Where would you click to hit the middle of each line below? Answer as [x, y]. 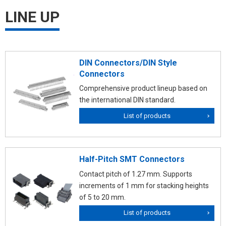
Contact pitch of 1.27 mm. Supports [136, 174]
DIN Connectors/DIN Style [128, 63]
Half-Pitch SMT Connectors [132, 159]
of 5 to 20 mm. [102, 197]
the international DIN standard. [127, 100]
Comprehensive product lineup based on [143, 89]
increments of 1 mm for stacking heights [144, 185]
